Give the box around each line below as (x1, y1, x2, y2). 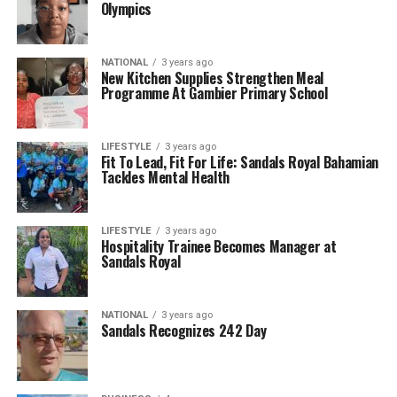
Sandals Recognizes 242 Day (100, 320, 267, 341)
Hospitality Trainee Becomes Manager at (100, 236, 337, 257)
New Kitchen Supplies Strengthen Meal (100, 67, 324, 89)
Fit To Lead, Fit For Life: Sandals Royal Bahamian (100, 152, 378, 173)
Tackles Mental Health (100, 167, 230, 188)
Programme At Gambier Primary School (100, 82, 328, 104)
